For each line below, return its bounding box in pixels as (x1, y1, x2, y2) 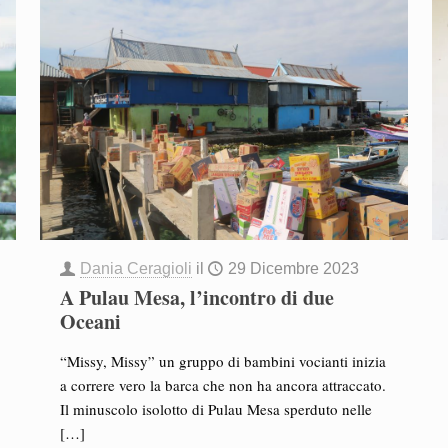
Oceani (59, 307, 121, 336)
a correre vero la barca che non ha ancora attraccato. (59, 375, 386, 395)
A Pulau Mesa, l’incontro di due (59, 283, 334, 312)
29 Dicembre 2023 (227, 260, 359, 277)
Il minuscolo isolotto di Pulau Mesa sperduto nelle (59, 399, 372, 419)
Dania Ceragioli (79, 260, 192, 277)
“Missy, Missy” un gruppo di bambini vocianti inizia (59, 351, 386, 371)
